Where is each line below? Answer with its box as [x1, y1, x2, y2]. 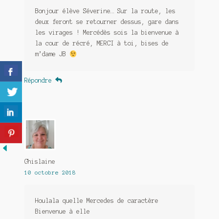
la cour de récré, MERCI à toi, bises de [35, 40, 169, 47]
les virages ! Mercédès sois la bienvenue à [35, 29, 179, 36]
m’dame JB [35, 51, 69, 58]
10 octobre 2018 [24, 170, 76, 176]
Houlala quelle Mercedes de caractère [35, 197, 158, 204]
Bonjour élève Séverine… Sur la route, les [35, 8, 175, 15]
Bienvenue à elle [35, 208, 90, 215]
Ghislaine [24, 158, 55, 165]
